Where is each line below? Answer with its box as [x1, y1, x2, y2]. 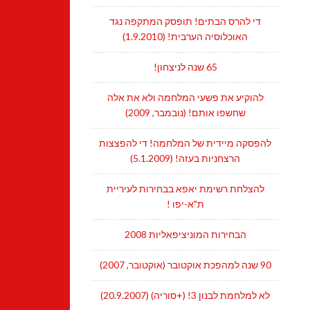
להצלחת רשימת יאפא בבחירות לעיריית [106, 183, 264, 195]
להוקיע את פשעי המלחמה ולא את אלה [107, 91, 264, 104]
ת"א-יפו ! [166, 198, 204, 210]
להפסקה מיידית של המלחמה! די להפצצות [99, 137, 272, 149]
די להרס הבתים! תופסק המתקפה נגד [109, 15, 262, 28]
